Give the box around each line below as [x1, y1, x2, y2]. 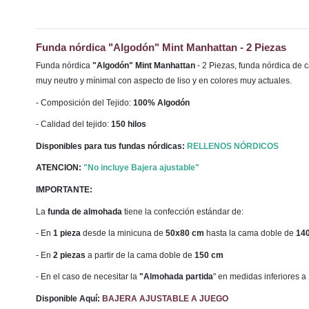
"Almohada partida [139, 272, 213, 282]
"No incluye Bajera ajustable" [83, 163, 199, 173]
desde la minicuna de [81, 228, 166, 239]
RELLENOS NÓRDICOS [187, 141, 279, 151]
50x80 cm [166, 228, 204, 239]
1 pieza [53, 228, 81, 239]
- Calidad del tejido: [36, 119, 109, 130]
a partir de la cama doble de [86, 250, 195, 260]
